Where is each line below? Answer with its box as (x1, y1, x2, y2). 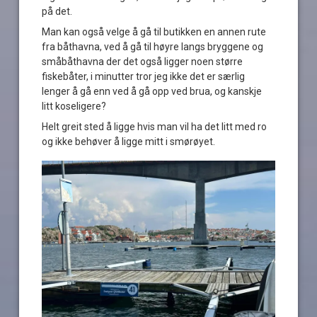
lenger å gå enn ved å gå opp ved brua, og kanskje (42, 85, 263, 97)
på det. (42, 5, 73, 17)
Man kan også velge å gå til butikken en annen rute (42, 25, 267, 38)
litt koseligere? (42, 100, 107, 112)
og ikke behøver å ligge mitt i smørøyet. (42, 135, 216, 147)
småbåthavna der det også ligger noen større (42, 55, 243, 67)
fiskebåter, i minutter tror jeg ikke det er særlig (42, 70, 246, 82)
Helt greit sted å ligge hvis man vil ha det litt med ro (42, 120, 267, 132)
